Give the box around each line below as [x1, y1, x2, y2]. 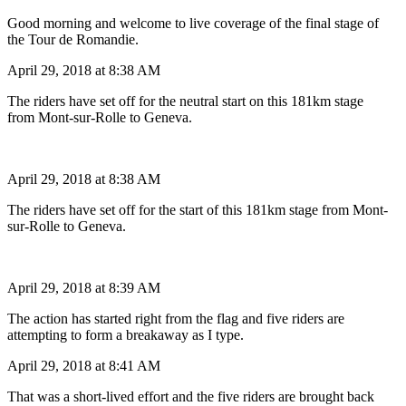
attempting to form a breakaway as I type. [7, 326, 247, 343]
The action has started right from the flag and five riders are [7, 310, 344, 326]
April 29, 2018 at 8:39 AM [7, 279, 160, 295]
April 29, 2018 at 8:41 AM [7, 357, 160, 373]
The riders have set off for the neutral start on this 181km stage [7, 92, 363, 109]
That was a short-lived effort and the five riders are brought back [7, 388, 374, 404]
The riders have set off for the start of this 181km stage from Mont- [7, 201, 388, 217]
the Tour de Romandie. [7, 31, 142, 47]
